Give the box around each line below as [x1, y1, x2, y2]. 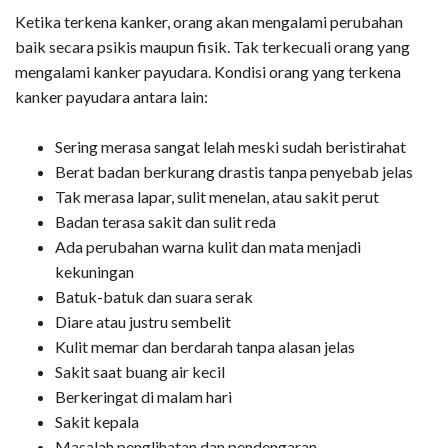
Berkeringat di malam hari [55, 386, 232, 406]
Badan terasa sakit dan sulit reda [55, 211, 276, 231]
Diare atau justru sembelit [55, 311, 231, 331]
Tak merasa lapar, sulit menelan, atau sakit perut [55, 186, 379, 206]
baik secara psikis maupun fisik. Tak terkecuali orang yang [15, 36, 410, 56]
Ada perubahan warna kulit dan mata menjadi [55, 236, 361, 256]
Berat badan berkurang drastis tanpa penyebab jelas [55, 161, 413, 181]
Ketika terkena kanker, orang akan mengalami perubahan [15, 11, 403, 31]
